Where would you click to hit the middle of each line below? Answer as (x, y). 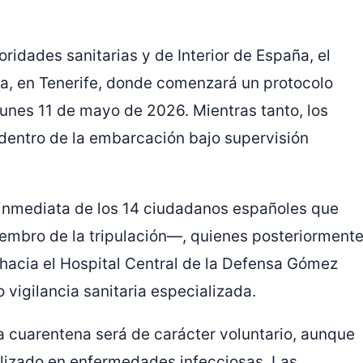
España (283, 56)
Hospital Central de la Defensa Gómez (199, 264)
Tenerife (68, 83)
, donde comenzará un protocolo (216, 83)
